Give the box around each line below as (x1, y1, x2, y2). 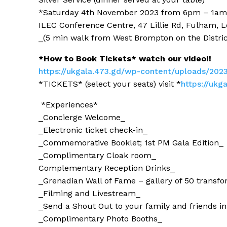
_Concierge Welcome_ (39, 112, 125, 123)
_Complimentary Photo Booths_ (39, 214, 162, 224)
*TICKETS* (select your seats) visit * (39, 79, 181, 89)
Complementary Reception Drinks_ (39, 163, 175, 173)
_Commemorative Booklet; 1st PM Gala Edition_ (39, 138, 223, 148)
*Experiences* (39, 100, 100, 110)
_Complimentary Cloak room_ (39, 150, 156, 161)
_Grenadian (39, 176, 86, 186)
